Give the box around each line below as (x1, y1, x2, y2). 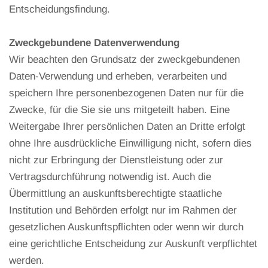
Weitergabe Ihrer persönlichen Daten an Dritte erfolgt (9, 120, 245, 132)
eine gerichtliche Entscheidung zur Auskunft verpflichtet (9, 237, 257, 249)
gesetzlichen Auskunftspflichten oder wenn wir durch (9, 221, 243, 233)
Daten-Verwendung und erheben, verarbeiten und (9, 70, 227, 82)
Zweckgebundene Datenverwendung (9, 36, 179, 48)
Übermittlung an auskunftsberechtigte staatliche (9, 187, 222, 199)
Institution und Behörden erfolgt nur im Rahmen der (9, 204, 237, 216)
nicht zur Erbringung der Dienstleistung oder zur (9, 154, 223, 166)
